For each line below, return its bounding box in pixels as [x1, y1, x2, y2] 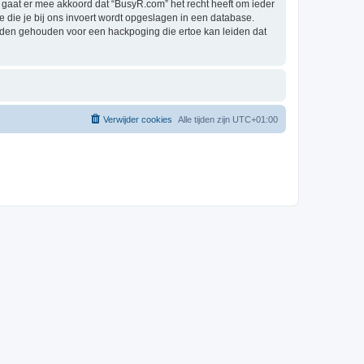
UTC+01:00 [232, 115, 278, 124]
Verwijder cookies [103, 115, 172, 124]
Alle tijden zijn [178, 115, 232, 124]
